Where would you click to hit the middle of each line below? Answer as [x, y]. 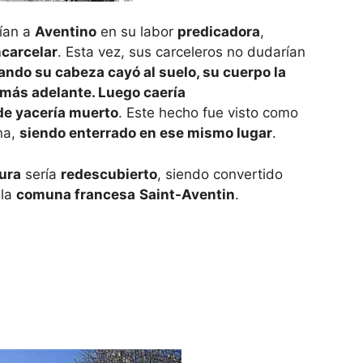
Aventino [66, 32]
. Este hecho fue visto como [208, 113]
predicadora [219, 32]
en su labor [137, 32]
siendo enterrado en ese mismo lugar [146, 133]
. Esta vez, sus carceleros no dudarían [181, 52]
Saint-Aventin [187, 194]
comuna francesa [76, 194]
